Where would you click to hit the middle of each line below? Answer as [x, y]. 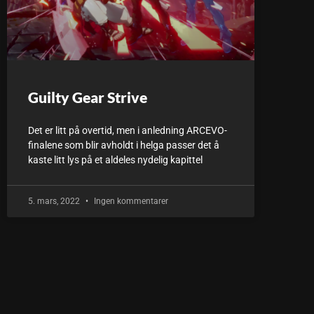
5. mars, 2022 [55, 201]
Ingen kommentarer [130, 201]
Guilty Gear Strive [88, 97]
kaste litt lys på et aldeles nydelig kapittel [115, 160]
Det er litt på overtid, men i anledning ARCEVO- [128, 130]
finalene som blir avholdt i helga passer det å [124, 145]
